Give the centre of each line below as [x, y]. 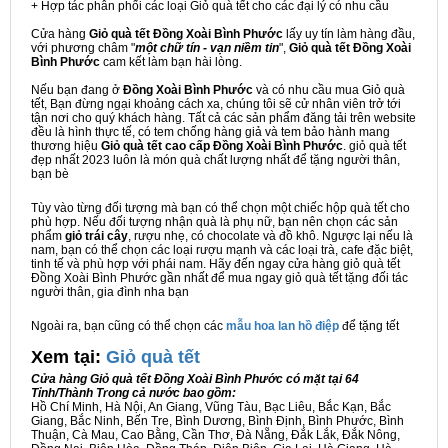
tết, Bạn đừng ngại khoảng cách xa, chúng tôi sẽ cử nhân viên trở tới [216, 104]
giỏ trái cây [96, 236]
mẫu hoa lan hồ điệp [282, 326]
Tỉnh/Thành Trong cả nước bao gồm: [133, 393]
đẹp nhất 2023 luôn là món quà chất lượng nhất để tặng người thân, [215, 160]
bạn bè [50, 174]
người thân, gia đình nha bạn [110, 292]
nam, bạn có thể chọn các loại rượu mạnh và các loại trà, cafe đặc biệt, [222, 250]
